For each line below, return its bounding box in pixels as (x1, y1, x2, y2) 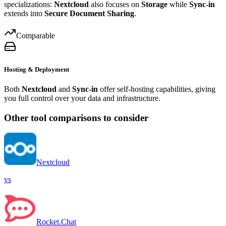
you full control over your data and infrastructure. (4, 93, 160, 102)
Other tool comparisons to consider (4, 112, 148, 123)
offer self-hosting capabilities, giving (98, 84, 215, 93)
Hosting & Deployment (4, 65, 69, 73)
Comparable (16, 31, 55, 40)
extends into (4, 9, 44, 18)
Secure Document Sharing (44, 9, 134, 18)
